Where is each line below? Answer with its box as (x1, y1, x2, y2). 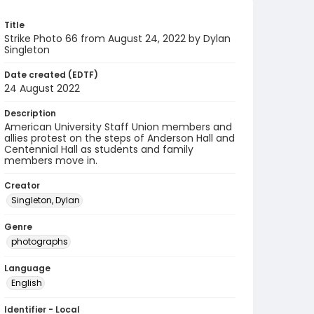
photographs (11, 235, 68, 247)
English (11, 277, 42, 289)
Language (4, 262, 50, 274)
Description (4, 107, 56, 119)
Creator (4, 179, 40, 191)
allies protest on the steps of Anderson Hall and (4, 131, 235, 145)
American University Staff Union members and (4, 120, 232, 134)
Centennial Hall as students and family (4, 142, 193, 156)
